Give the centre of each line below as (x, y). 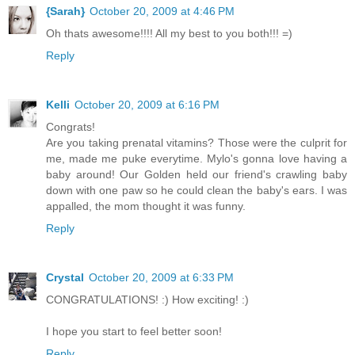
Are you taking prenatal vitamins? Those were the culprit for (197, 143)
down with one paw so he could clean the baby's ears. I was (197, 191)
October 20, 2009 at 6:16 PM (147, 105)
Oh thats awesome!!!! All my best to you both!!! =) (169, 34)
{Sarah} (65, 11)
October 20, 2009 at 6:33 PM (161, 278)
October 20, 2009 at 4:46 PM (162, 11)
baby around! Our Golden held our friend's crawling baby (197, 175)
